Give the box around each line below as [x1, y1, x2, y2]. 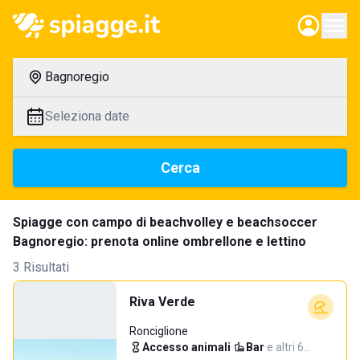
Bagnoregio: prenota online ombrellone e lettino [13, 234, 306, 249]
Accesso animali [142, 341, 231, 354]
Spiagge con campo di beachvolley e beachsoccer [13, 215, 317, 230]
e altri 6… [267, 341, 311, 354]
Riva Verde [129, 294, 195, 309]
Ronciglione [129, 325, 188, 337]
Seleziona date [45, 108, 129, 124]
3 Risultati [13, 260, 69, 275]
